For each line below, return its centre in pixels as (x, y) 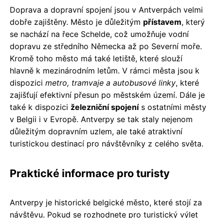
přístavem (162, 22)
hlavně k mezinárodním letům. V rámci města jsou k (105, 70)
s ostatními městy (173, 107)
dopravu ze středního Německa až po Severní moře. (106, 46)
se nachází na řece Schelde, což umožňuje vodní (99, 34)
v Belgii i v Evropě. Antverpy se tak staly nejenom (101, 119)
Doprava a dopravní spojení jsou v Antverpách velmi (106, 9)
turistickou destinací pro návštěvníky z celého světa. (107, 143)
